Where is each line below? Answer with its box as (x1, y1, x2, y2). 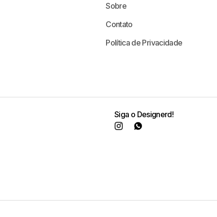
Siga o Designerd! (114, 109, 174, 119)
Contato (106, 19, 133, 29)
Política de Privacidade (106, 38, 183, 47)
